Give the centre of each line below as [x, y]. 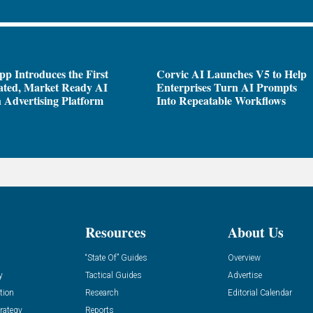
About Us [256, 232]
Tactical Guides [113, 275]
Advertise [245, 275]
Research [102, 292]
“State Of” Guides [116, 257]
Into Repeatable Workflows [221, 101]
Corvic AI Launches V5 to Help [232, 74]
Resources [115, 232]
